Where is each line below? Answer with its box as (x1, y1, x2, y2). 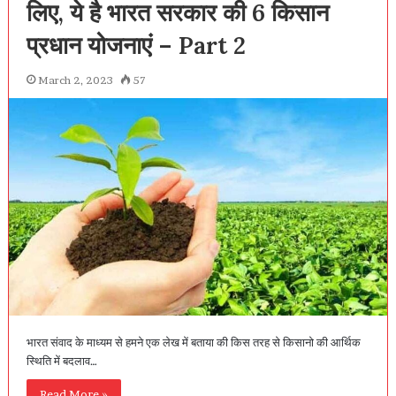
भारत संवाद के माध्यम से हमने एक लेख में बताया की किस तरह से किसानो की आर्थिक (26, 335, 361, 350)
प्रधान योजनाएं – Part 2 (26, 29, 246, 60)
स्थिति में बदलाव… (26, 354, 97, 369)
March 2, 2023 (37, 72, 113, 87)
